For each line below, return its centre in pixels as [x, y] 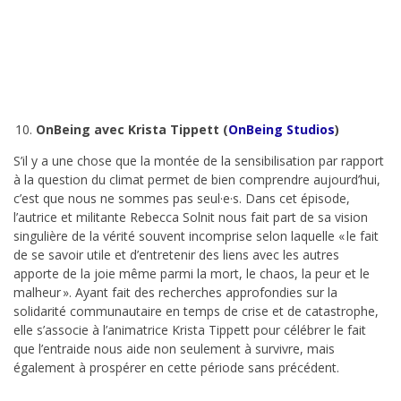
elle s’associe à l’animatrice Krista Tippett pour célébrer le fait [190, 330]
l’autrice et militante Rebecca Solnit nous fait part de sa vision [191, 218]
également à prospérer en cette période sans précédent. [176, 368]
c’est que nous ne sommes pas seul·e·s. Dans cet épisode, [182, 199]
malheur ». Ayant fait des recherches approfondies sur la [175, 293]
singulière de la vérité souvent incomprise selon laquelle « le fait [196, 236]
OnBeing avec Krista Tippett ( [132, 130]
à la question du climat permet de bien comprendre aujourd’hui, [197, 180]
